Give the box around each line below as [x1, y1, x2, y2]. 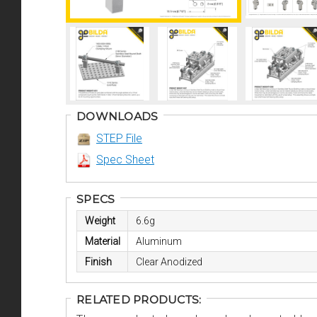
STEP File [96, 132, 142, 146]
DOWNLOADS [76, 110, 158, 124]
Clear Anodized [135, 256, 202, 268]
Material [84, 236, 120, 248]
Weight [84, 215, 115, 227]
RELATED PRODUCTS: [76, 293, 202, 307]
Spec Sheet [96, 153, 154, 167]
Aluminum [135, 236, 182, 248]
